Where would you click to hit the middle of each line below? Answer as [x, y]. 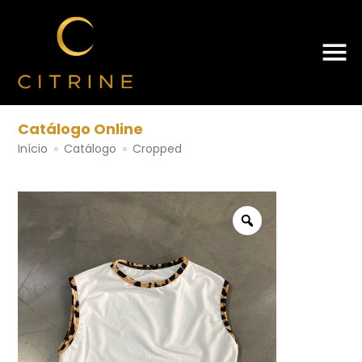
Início [33, 149]
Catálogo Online [81, 129]
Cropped [158, 149]
